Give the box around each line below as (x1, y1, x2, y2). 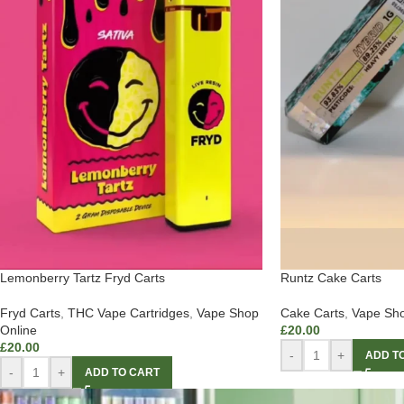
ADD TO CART (85, 366, 160, 380)
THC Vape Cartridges (68, 306, 189, 321)
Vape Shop (197, 306, 259, 321)
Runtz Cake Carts (280, 271, 381, 286)
